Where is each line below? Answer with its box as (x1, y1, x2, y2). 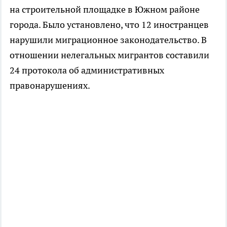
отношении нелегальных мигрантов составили (10, 49, 209, 61)
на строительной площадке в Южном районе (10, 4, 200, 16)
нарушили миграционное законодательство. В (10, 34, 207, 46)
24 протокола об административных (10, 64, 164, 77)
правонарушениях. (10, 80, 90, 92)
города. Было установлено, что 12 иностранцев (10, 19, 209, 31)
